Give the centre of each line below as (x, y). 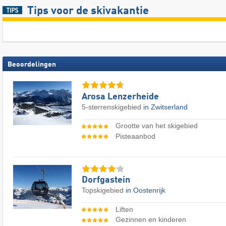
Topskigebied (104, 190)
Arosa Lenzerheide (120, 97)
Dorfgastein (106, 180)
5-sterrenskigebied (112, 107)
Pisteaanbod (135, 136)
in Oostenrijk (146, 190)
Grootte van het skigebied (156, 126)
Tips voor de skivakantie (88, 11)
